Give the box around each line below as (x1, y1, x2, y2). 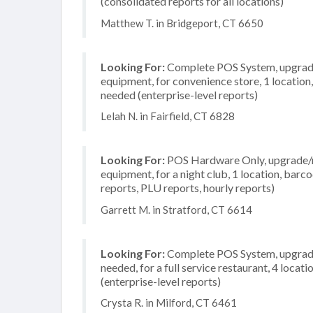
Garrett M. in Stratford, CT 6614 (101, 203, 252, 216)
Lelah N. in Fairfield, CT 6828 (101, 110, 235, 122)
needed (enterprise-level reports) (101, 87, 258, 101)
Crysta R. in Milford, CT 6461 (101, 296, 237, 309)
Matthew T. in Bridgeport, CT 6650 (101, 16, 263, 29)
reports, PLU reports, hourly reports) (101, 181, 275, 194)
